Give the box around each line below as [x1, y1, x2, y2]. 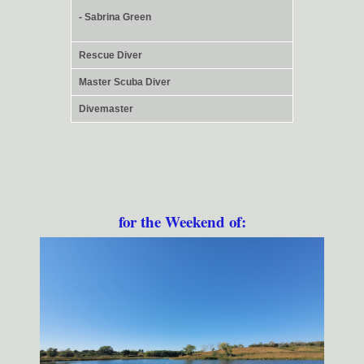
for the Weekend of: [118, 210, 246, 233]
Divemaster [79, 103, 133, 115]
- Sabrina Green [79, 11, 151, 23]
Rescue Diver [79, 50, 142, 62]
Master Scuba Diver [79, 76, 171, 89]
